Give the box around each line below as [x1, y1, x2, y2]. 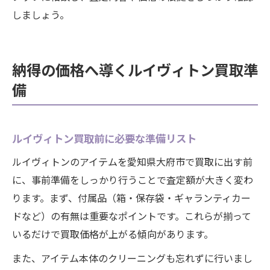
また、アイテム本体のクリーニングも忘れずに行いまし [12, 251, 253, 265]
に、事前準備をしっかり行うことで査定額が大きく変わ [12, 172, 253, 187]
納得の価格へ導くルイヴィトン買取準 [12, 59, 258, 80]
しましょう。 [12, 7, 69, 22]
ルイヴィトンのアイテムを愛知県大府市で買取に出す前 [12, 154, 253, 169]
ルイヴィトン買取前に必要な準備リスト [12, 131, 196, 146]
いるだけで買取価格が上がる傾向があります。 [12, 227, 213, 241]
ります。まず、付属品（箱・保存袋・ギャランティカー [12, 190, 251, 205]
